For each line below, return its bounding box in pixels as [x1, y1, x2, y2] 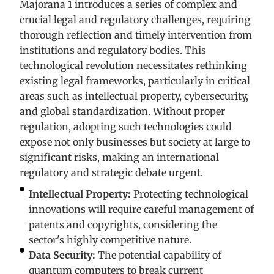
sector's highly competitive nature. [29, 234, 191, 246]
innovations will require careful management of [29, 203, 254, 216]
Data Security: [29, 249, 98, 262]
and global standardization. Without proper [20, 105, 225, 118]
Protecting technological [133, 188, 248, 201]
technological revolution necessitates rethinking [20, 59, 247, 72]
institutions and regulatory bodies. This [20, 44, 206, 57]
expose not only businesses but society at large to [20, 136, 250, 149]
